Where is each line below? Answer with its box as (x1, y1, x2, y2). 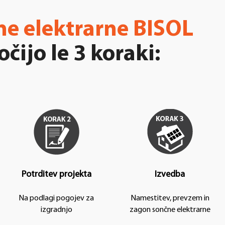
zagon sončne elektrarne (129, 205, 210, 214)
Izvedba (155, 169, 185, 179)
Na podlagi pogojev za (19, 194, 94, 202)
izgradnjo (40, 205, 72, 214)
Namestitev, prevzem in (130, 194, 209, 202)
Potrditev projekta (21, 169, 91, 179)
